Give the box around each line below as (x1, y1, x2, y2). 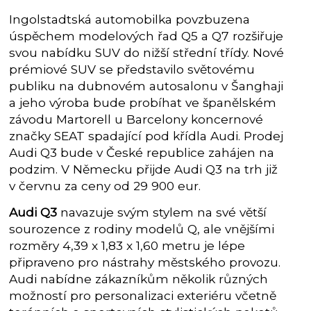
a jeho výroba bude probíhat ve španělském (9, 94, 277, 110)
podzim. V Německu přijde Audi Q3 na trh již (9, 161, 278, 176)
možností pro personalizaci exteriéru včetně (9, 287, 277, 303)
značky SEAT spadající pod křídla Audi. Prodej (9, 128, 284, 143)
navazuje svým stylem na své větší (57, 204, 267, 219)
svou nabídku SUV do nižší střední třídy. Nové (9, 44, 285, 60)
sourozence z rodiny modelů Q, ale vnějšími (9, 221, 275, 236)
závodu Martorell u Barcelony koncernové (9, 111, 264, 126)
